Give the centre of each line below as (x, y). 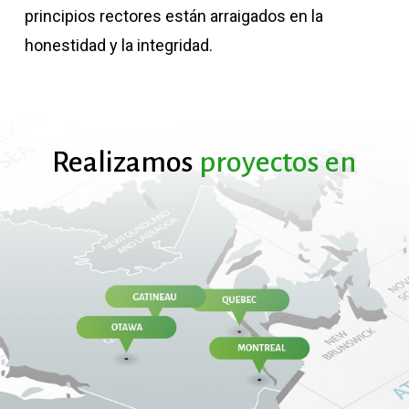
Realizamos (123, 162)
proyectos (260, 162)
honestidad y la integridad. (118, 46)
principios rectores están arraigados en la (173, 16)
